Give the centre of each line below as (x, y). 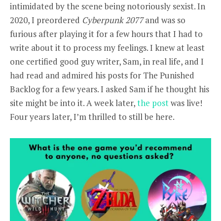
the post (153, 103)
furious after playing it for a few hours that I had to (106, 34)
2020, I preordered (46, 20)
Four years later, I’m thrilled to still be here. (92, 116)
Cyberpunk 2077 (112, 20)
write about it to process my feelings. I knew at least (107, 47)
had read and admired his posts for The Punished (102, 75)
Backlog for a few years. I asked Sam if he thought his (110, 89)
